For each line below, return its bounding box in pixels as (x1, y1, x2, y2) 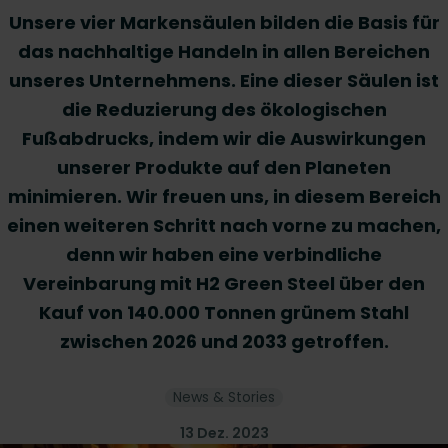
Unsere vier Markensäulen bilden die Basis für (8, 10, 440, 35)
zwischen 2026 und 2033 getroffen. (59, 329, 389, 354)
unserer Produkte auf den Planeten (57, 155, 391, 180)
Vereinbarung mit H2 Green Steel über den (23, 271, 425, 296)
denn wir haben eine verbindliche (66, 242, 382, 267)
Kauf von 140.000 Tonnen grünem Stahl (39, 300, 409, 325)
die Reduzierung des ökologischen (61, 97, 387, 122)
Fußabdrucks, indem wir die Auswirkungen (22, 126, 426, 151)
